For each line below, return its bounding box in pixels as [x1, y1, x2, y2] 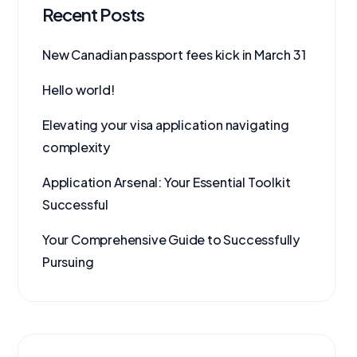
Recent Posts [42, 3, 144, 26]
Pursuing [42, 253, 94, 271]
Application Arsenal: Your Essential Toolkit [42, 174, 291, 191]
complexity [42, 139, 111, 156]
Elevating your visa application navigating [42, 116, 289, 134]
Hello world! [42, 81, 115, 99]
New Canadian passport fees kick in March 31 [42, 46, 306, 64]
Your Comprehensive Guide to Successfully [42, 231, 300, 249]
